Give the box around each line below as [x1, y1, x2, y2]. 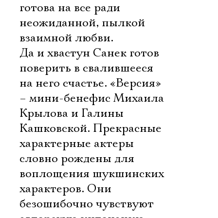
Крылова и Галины [19, 106, 124, 121]
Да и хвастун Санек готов [19, 46, 159, 60]
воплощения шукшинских [19, 166, 164, 181]
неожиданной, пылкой [19, 16, 145, 30]
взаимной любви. [19, 31, 113, 45]
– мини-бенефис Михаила [19, 91, 164, 106]
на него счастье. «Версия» [19, 76, 161, 91]
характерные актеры [19, 136, 134, 151]
